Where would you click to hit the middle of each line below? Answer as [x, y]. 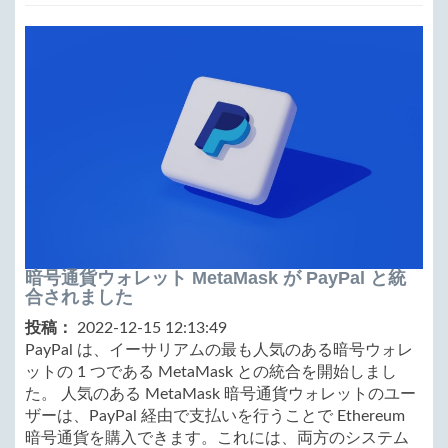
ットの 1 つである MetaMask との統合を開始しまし [211, 371]
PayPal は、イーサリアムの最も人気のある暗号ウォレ [219, 349]
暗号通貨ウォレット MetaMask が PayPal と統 [215, 277]
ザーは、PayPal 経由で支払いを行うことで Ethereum [215, 415]
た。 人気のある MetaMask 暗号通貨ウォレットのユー [220, 393]
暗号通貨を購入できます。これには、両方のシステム [217, 437]
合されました [79, 296]
